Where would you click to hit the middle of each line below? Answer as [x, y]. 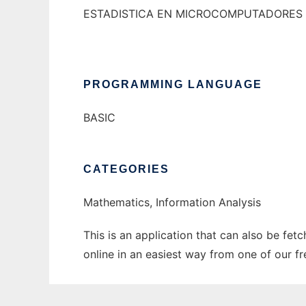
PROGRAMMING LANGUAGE [173, 85]
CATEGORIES [126, 169]
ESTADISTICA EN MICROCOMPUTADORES [193, 14]
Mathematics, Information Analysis [172, 203]
